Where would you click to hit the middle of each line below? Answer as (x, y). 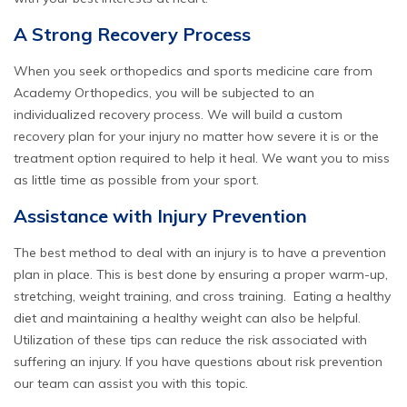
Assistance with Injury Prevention (160, 215)
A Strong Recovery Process (132, 34)
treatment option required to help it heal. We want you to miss (202, 158)
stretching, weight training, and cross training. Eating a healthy (202, 296)
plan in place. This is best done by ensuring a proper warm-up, (201, 274)
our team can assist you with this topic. (131, 383)
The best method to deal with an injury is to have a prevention (200, 252)
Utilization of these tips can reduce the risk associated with (190, 339)
